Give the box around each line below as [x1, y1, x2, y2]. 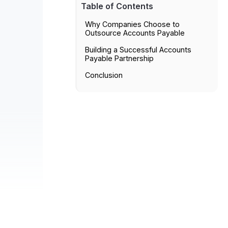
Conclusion [85, 70, 123, 79]
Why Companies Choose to [85, 19, 180, 28]
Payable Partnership [85, 53, 154, 63]
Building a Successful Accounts [85, 45, 191, 54]
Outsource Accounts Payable [85, 28, 185, 37]
